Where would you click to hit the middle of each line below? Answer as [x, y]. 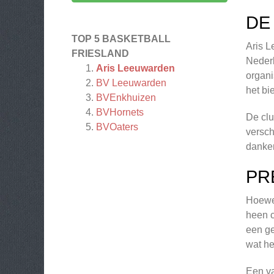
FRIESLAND [100, 54]
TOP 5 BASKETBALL [121, 39]
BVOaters [117, 127]
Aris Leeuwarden [135, 68]
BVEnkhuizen [126, 98]
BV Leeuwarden [131, 83]
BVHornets [120, 112]
